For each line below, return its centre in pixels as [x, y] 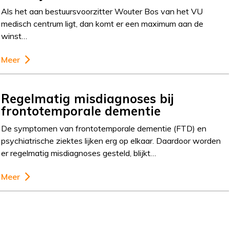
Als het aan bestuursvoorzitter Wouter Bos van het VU [102, 11]
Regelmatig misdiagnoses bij [88, 99]
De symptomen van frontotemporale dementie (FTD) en [104, 128]
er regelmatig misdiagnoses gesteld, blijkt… [79, 153]
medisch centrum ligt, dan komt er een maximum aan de [102, 24]
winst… [14, 36]
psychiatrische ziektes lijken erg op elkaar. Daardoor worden [111, 141]
